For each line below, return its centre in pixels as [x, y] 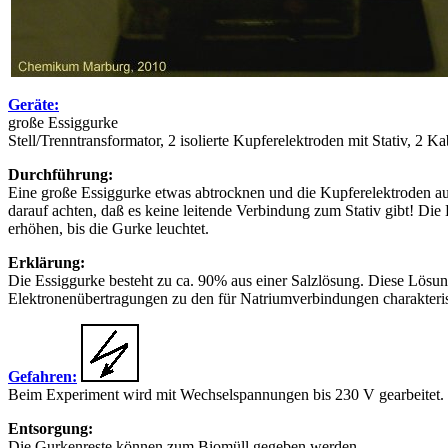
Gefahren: [42, 376]
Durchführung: [60, 174]
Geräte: [33, 104]
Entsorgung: [50, 428]
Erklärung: [46, 262]
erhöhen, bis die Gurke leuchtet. [108, 228]
